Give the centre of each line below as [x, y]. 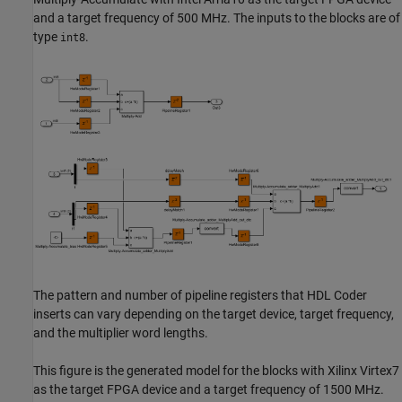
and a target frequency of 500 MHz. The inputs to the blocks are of [217, 17]
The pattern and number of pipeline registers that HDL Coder [200, 295]
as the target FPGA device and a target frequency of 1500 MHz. [209, 389]
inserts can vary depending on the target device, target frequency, [214, 314]
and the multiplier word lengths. [121, 332]
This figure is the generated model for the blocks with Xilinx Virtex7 [216, 370]
